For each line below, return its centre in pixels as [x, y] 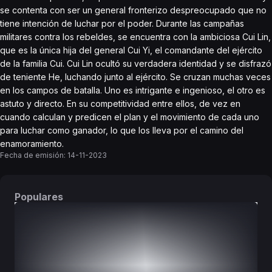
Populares [39, 197]
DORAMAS [76, 230]
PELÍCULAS [195, 230]
